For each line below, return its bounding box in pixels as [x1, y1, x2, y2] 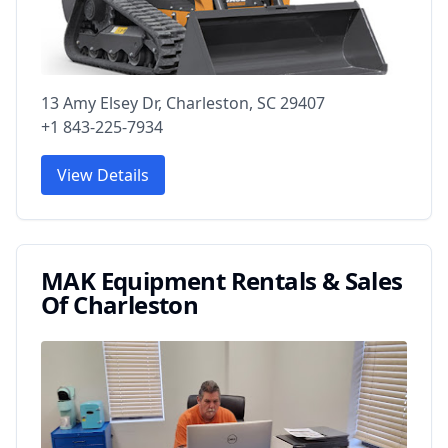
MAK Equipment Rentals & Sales [41, 263, 403, 297]
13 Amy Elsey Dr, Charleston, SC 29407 [41, 91, 325, 114]
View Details [57, 163, 149, 186]
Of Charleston [41, 287, 199, 321]
